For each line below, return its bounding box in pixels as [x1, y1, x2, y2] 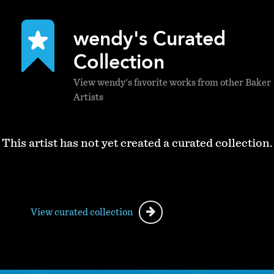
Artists [73, 92, 103, 102]
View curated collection [31, 207, 133, 217]
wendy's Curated [73, 30, 226, 50]
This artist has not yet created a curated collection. [1, 136, 273, 149]
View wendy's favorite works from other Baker [73, 77, 271, 87]
